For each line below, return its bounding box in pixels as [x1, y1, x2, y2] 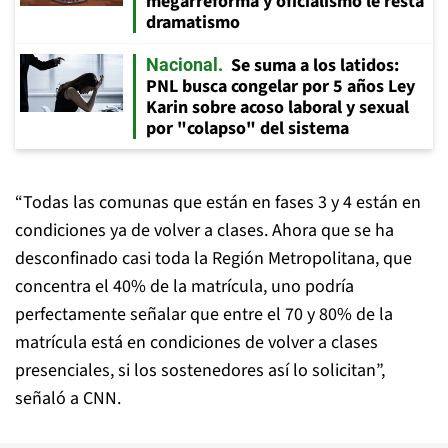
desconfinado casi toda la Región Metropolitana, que [15, 246, 412, 271]
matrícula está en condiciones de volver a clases [15, 330, 378, 355]
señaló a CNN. [15, 386, 121, 411]
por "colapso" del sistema [146, 116, 349, 141]
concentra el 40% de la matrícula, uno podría [15, 274, 354, 299]
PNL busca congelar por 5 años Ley [146, 74, 415, 99]
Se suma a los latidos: [231, 53, 399, 78]
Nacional [146, 54, 218, 75]
